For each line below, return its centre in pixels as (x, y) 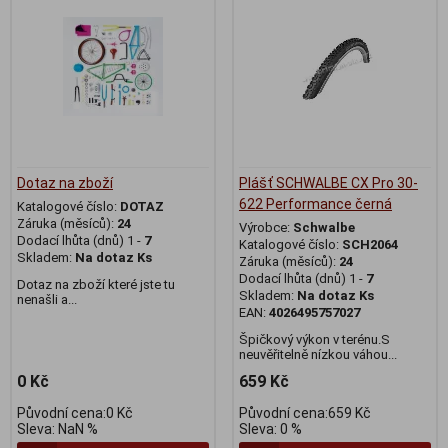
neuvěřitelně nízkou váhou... (318, 354)
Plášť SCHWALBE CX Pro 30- (328, 182)
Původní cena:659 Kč (305, 412)
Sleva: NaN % (57, 428)
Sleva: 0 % (270, 428)
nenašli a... (47, 299)
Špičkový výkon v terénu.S (314, 339)
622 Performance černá (315, 203)
